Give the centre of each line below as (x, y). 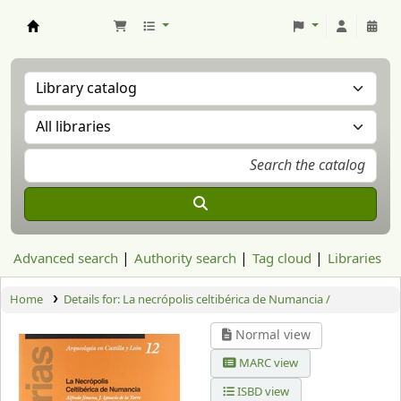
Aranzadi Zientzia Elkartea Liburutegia (127, 41)
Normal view (272, 335)
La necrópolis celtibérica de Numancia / (226, 299)
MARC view (268, 363)
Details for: (93, 299)
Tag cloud (282, 259)
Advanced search (66, 259)
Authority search (185, 259)
